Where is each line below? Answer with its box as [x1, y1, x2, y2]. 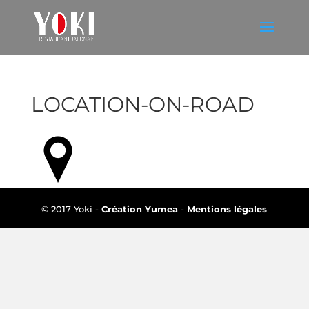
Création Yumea [101, 203, 179, 215]
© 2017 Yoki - [41, 203, 102, 215]
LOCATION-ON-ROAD [30, 92, 255, 117]
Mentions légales [187, 203, 268, 215]
